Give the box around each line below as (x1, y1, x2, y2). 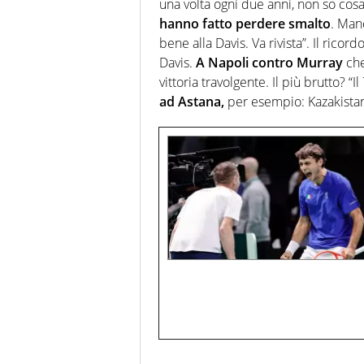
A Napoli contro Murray (196, 54, 343, 72)
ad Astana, (159, 93, 224, 111)
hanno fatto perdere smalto (159, 15, 331, 33)
